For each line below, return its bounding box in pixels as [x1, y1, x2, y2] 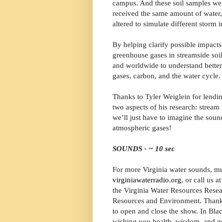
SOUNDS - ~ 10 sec [112, 144, 175, 153]
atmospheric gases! [112, 123, 171, 132]
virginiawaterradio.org [112, 175, 181, 184]
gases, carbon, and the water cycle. [112, 71, 221, 80]
